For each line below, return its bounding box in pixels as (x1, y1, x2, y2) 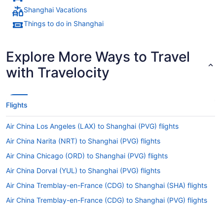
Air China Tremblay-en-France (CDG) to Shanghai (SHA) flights (6, 181, 207, 189)
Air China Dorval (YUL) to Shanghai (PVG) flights (6, 166, 160, 175)
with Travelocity (6, 64, 110, 81)
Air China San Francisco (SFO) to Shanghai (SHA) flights (6, 210, 185, 219)
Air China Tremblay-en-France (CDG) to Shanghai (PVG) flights (6, 195, 207, 204)
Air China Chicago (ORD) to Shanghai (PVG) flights (6, 151, 168, 160)
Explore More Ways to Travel (6, 48, 190, 65)
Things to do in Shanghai (24, 19, 104, 28)
